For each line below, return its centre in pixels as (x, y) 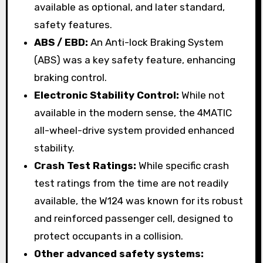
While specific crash (183, 165)
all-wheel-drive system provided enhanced (134, 130)
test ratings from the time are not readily (131, 183)
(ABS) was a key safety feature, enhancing (135, 60)
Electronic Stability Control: (107, 95)
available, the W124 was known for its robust (139, 200)
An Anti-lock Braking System (156, 42)
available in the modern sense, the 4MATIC (133, 112)
